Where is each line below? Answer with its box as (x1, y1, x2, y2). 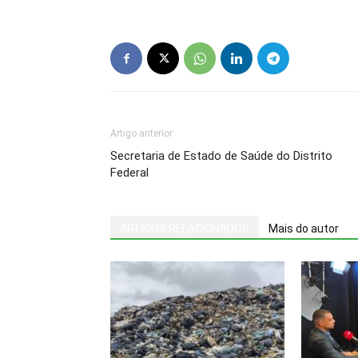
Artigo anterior (110, 128, 173, 139)
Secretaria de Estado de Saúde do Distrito (110, 149, 332, 163)
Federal (110, 165, 149, 180)
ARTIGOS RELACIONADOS (120, 222, 249, 235)
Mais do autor (268, 222, 339, 235)
